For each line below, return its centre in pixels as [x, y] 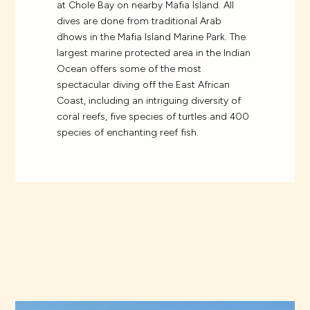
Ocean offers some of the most [129, 69]
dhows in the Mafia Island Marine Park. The [152, 37]
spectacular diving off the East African [144, 85]
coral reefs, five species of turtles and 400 [153, 117]
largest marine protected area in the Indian [154, 53]
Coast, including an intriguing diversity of [149, 101]
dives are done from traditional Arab [139, 21]
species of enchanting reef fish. [128, 133]
